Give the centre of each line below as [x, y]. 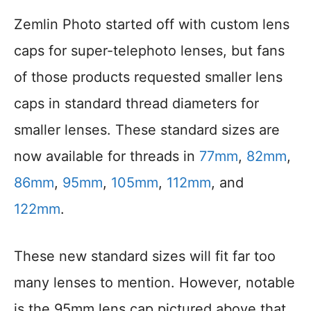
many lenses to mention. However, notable [154, 283]
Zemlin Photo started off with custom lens [152, 25]
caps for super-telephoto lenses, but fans [149, 51]
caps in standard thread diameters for [136, 104]
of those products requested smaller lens [148, 77]
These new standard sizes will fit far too [145, 257]
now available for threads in [107, 157]
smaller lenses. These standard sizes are [147, 130]
